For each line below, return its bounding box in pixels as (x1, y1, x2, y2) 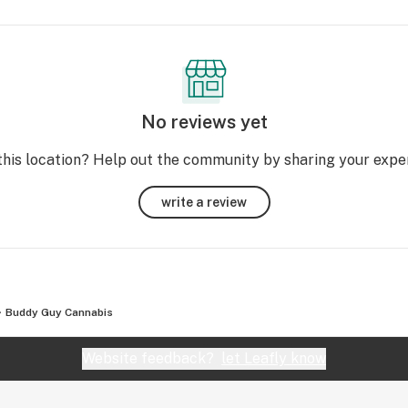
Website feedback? (82, 350, 221, 367)
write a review (161, 194, 247, 209)
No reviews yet (140, 111, 268, 133)
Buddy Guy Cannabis (5, 306, 113, 319)
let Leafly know (221, 350, 326, 367)
